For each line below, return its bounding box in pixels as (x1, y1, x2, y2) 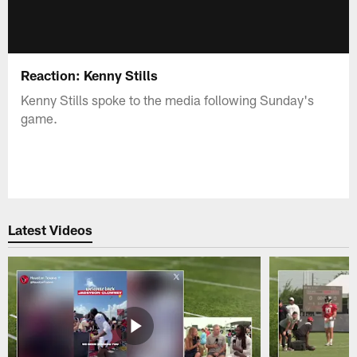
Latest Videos (8, 222, 93, 238)
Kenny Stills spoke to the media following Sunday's (21, 91, 315, 108)
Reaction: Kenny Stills (21, 66, 165, 83)
